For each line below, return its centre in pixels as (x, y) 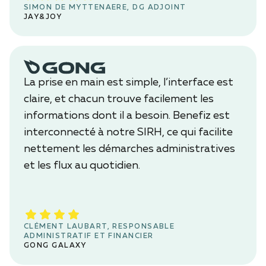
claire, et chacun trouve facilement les (119, 99)
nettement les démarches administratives (129, 149)
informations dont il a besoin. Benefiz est (127, 115)
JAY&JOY (43, 17)
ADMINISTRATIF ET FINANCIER (89, 236)
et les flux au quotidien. (82, 165)
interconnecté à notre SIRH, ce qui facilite (128, 132)
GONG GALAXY (55, 246)
